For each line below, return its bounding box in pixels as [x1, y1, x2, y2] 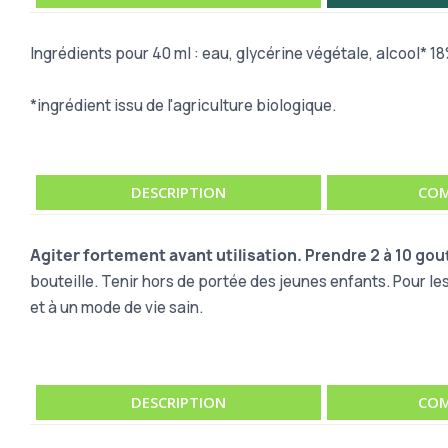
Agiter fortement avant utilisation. [30, 244, 305, 266]
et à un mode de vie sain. [30, 296, 206, 318]
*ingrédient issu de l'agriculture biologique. [30, 94, 336, 116]
